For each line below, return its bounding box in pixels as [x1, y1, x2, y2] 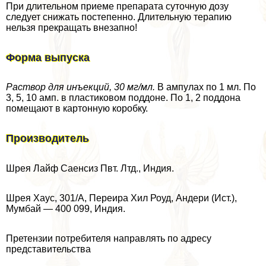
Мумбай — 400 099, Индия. [6, 204, 125, 214]
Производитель [6, 132, 89, 145]
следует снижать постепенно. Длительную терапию [6, 11, 232, 22]
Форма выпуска [6, 51, 90, 64]
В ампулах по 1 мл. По [155, 82, 256, 93]
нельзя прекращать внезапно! [6, 22, 137, 33]
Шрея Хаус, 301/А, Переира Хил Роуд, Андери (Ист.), [6, 193, 237, 204]
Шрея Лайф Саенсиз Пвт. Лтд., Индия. [6, 163, 174, 174]
